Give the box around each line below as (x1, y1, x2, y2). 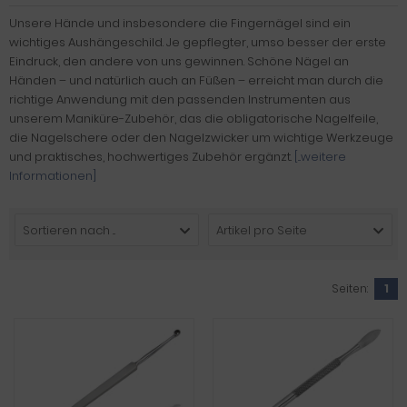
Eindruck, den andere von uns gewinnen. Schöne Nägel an (9, 53, 349, 70)
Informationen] (9, 167, 96, 184)
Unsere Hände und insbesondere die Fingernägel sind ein (9, 15, 351, 32)
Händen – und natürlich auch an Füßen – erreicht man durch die (9, 72, 383, 89)
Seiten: (332, 281, 368, 296)
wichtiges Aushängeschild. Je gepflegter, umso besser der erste (9, 34, 386, 51)
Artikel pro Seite (216, 222, 307, 239)
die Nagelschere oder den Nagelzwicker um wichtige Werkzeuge (9, 129, 393, 146)
